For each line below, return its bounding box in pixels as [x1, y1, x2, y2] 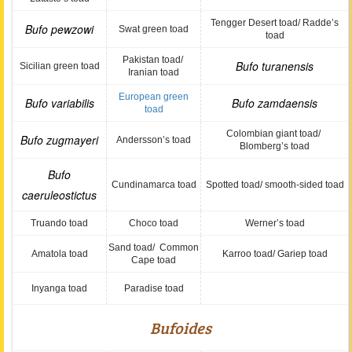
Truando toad [31, 218, 88, 229]
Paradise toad [123, 283, 184, 294]
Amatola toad [31, 248, 88, 259]
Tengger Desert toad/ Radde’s [211, 17, 339, 28]
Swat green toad [119, 24, 189, 35]
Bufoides [149, 317, 211, 339]
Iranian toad [128, 67, 179, 78]
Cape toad [131, 255, 176, 266]
